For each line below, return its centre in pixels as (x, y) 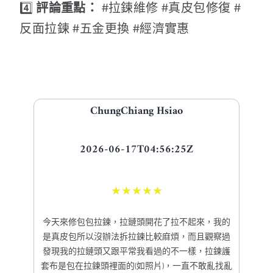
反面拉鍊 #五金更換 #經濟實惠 (105, 28)
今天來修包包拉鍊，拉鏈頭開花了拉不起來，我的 (136, 221)
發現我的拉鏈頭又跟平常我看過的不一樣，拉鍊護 (136, 250)
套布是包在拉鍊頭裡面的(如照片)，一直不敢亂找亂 (136, 265)
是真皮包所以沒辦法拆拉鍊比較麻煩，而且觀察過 (136, 236)
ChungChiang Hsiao (136, 111)
